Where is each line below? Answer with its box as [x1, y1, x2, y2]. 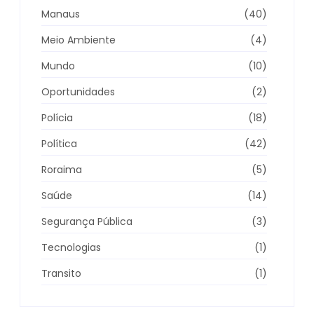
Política [41, 137, 77, 151]
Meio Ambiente [41, 33, 116, 48]
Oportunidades [41, 85, 115, 100]
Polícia [41, 111, 73, 125]
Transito [41, 266, 81, 281]
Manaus [41, 7, 80, 22]
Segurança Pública [41, 214, 132, 229]
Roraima [41, 163, 82, 177]
